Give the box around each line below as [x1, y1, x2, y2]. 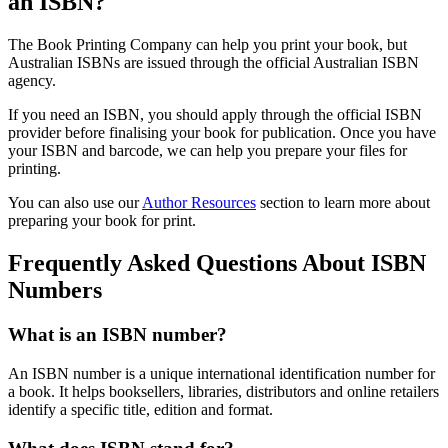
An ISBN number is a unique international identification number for [8, 364, 435, 382]
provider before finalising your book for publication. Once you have [8, 124, 436, 142]
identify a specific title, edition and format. [8, 400, 273, 418]
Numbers [8, 277, 102, 304]
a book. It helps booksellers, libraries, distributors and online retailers [8, 382, 439, 400]
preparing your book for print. [8, 212, 196, 230]
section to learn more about [256, 194, 430, 212]
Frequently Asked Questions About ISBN [8, 250, 426, 277]
